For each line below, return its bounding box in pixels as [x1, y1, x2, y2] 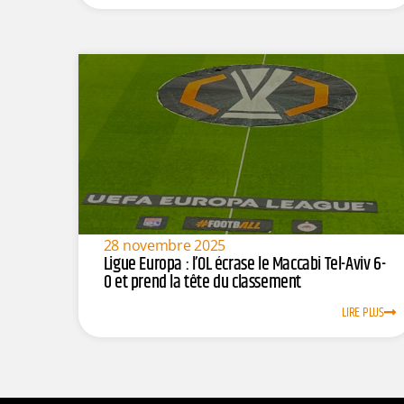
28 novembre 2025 [103, 234, 226, 255]
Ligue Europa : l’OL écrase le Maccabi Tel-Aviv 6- [103, 250, 386, 279]
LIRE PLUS [342, 302, 384, 324]
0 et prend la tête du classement [103, 268, 301, 297]
